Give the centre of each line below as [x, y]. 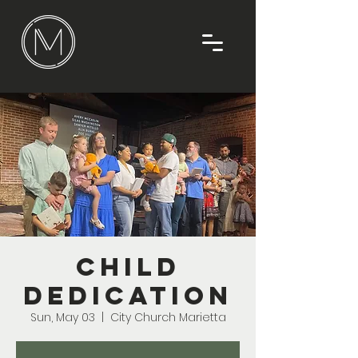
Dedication [128, 296]
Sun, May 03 [62, 317]
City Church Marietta [168, 317]
